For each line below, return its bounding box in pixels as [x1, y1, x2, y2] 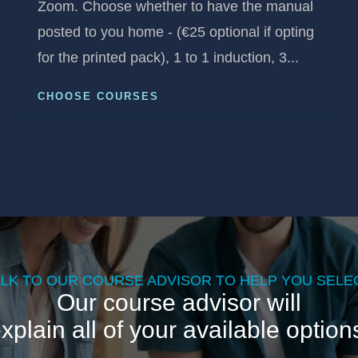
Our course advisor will [57, 289, 301, 316]
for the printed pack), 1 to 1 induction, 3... [38, 50, 300, 66]
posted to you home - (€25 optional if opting [38, 24, 315, 41]
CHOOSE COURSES [38, 90, 160, 103]
